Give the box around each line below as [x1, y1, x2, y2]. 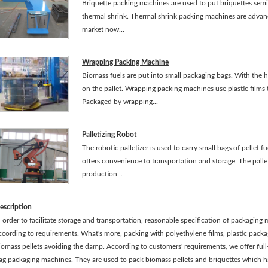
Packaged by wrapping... [82, 98, 158, 105]
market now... [82, 26, 124, 33]
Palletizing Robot [82, 131, 136, 138]
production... [82, 170, 123, 178]
